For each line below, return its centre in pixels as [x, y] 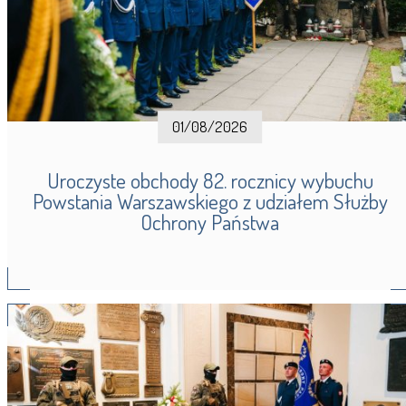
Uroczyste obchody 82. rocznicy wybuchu [210, 180]
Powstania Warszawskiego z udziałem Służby [210, 201]
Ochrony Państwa [210, 222]
